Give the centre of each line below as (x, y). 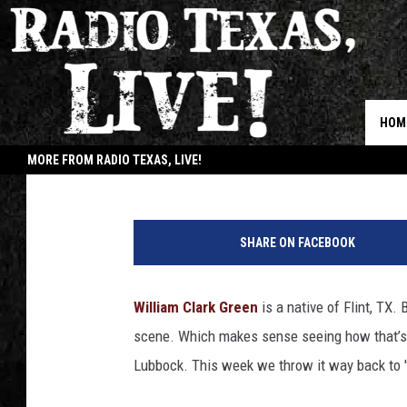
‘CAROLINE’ (147, 96)
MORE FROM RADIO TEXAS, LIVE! (114, 160)
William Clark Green (196, 307)
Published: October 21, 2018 (243, 140)
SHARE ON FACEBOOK (297, 243)
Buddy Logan (134, 140)
